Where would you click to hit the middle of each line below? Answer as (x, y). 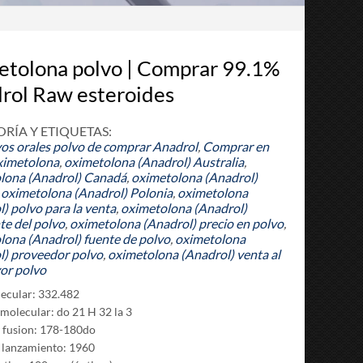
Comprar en (235, 146)
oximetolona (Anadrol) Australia (154, 162)
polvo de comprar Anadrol (125, 146)
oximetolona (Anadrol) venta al (194, 254)
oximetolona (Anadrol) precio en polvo (176, 223)
